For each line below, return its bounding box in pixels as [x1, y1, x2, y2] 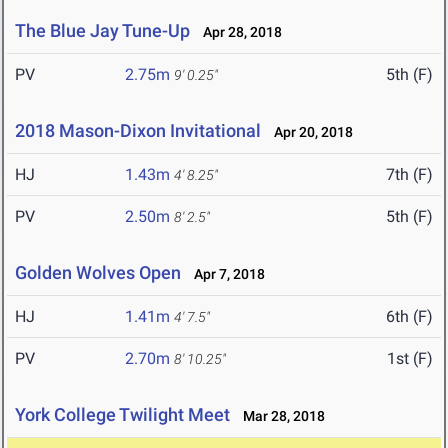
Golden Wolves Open [15, 262, 181, 284]
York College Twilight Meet [15, 404, 230, 426]
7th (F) [386, 165, 433, 185]
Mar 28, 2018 [234, 408, 325, 425]
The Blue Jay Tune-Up [15, 20, 190, 42]
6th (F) [386, 307, 433, 327]
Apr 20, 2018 [265, 124, 353, 141]
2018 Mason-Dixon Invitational [15, 120, 261, 142]
